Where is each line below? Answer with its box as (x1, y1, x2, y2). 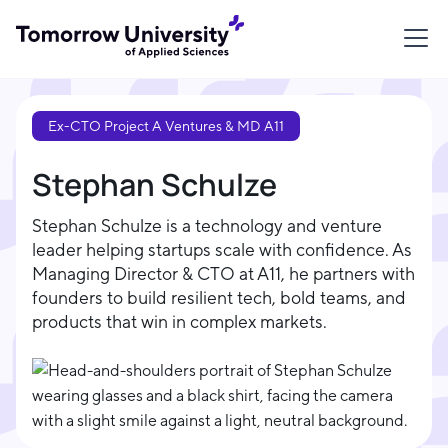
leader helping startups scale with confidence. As (32, 239, 412, 260)
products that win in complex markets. (32, 311, 327, 332)
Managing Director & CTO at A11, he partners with (32, 263, 415, 284)
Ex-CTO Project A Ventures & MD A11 (48, 118, 284, 134)
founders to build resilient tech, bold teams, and (32, 287, 406, 308)
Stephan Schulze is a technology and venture (32, 215, 382, 236)
